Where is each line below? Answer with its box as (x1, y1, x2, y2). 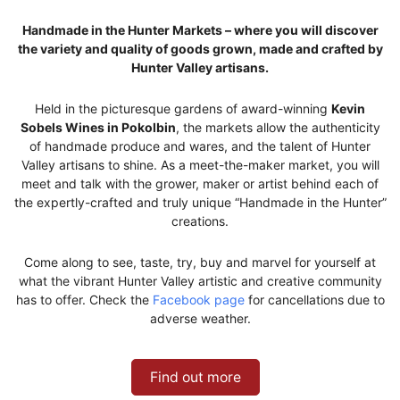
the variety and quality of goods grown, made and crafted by (17, 40, 383, 56)
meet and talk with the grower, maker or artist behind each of (21, 175, 379, 191)
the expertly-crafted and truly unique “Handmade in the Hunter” (13, 194, 387, 210)
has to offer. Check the (15, 291, 153, 307)
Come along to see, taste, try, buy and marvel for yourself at (24, 254, 376, 270)
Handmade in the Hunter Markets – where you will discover (21, 21, 379, 37)
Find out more (150, 368, 241, 386)
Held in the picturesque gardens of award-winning (35, 100, 331, 116)
